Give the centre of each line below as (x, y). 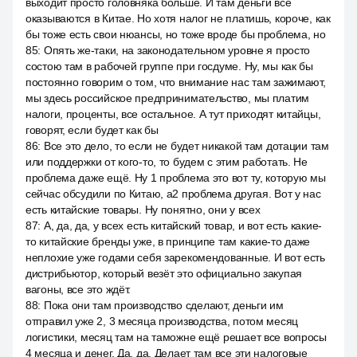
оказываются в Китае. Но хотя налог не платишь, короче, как (178, 18)
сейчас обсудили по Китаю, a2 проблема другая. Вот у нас (173, 194)
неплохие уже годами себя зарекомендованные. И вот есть (175, 257)
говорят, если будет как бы (92, 130)
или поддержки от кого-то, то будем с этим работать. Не (167, 162)
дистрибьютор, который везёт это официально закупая (164, 273)
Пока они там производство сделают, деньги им (163, 305)
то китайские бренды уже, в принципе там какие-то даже (168, 241)
